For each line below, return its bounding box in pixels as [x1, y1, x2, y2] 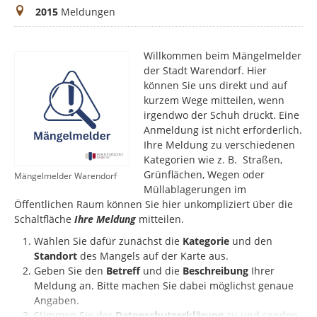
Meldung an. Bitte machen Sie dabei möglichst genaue [34, 279, 294, 293]
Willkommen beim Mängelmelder [144, 49, 302, 63]
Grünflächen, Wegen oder [144, 168, 265, 182]
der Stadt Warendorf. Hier [144, 64, 267, 78]
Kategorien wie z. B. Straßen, [144, 153, 283, 167]
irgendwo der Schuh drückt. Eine [144, 108, 300, 122]
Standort [34, 249, 77, 263]
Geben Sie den [34, 264, 106, 278]
